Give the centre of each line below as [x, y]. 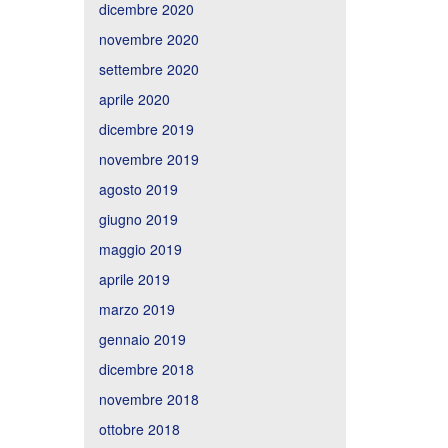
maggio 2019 [140, 248]
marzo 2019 [136, 308]
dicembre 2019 [146, 128]
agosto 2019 [138, 188]
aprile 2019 [134, 278]
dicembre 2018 [146, 368]
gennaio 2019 [142, 338]
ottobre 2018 [139, 428]
